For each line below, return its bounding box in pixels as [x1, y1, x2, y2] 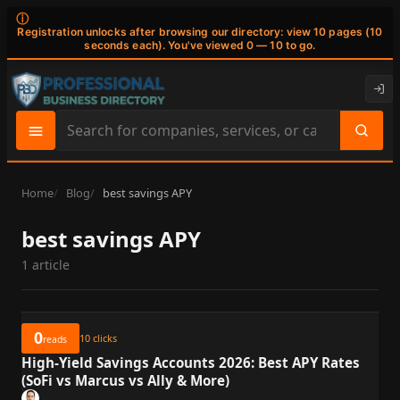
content [55, 174, 108, 195]
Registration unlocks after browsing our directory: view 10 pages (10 [17, 25, 383, 39]
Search [55, 129, 102, 150]
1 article [21, 255, 70, 273]
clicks [90, 331, 117, 346]
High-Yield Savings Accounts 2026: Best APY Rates [21, 353, 360, 371]
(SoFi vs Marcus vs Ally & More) [21, 371, 229, 389]
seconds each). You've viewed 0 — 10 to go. [84, 38, 316, 53]
